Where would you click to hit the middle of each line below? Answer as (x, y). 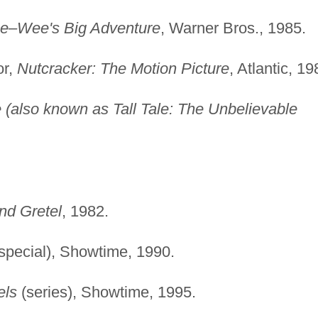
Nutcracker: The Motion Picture (123, 69)
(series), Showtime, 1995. (106, 292)
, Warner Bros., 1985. (233, 28)
